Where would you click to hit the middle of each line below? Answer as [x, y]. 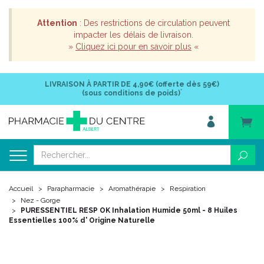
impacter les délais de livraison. [133, 35]
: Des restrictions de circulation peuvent [154, 23]
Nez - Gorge [40, 200]
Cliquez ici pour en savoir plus [133, 47]
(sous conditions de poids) [131, 93]
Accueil [21, 189]
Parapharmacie [71, 189]
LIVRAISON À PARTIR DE [88, 84]
